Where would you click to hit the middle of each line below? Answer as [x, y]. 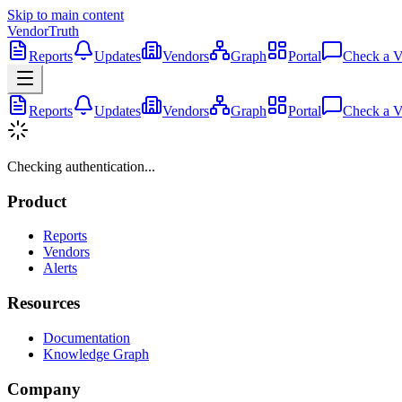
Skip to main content [66, 15]
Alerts [60, 268]
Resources [44, 303]
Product [37, 201]
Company [44, 389]
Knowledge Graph [96, 354]
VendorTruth [43, 31]
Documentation [87, 337]
